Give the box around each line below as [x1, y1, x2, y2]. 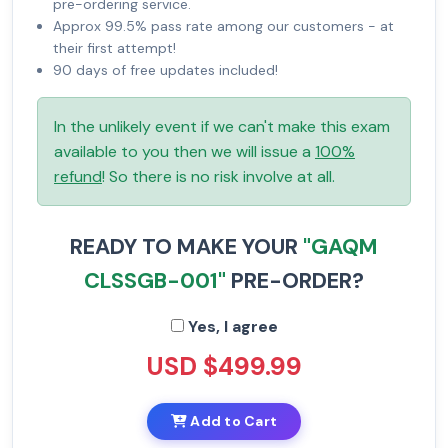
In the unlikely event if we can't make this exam [54, 116, 390, 138]
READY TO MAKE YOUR [70, 232, 303, 262]
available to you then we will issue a [54, 141, 315, 163]
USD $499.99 [146, 350, 302, 384]
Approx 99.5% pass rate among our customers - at [53, 17, 394, 36]
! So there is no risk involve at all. [102, 166, 335, 188]
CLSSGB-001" [84, 266, 226, 296]
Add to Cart [186, 412, 278, 431]
